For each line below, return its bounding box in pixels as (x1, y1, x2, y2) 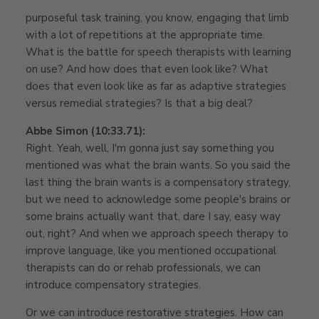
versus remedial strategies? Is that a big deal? (26, 95, 253, 110)
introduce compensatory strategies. (26, 277, 201, 292)
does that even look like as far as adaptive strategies (26, 78, 286, 93)
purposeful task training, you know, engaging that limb (26, 10, 289, 25)
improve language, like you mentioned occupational (26, 243, 276, 258)
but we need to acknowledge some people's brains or (26, 192, 291, 206)
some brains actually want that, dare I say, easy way (26, 209, 281, 224)
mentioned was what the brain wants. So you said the (26, 157, 291, 172)
